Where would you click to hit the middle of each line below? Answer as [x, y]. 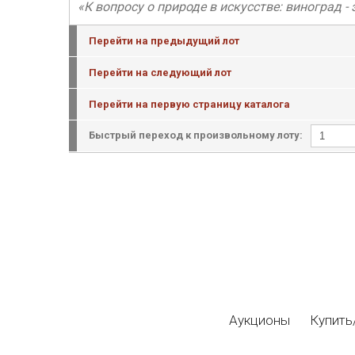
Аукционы [260, 320]
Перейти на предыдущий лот [164, 41]
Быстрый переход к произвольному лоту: [196, 135]
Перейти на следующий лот [160, 73]
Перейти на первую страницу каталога [189, 104]
